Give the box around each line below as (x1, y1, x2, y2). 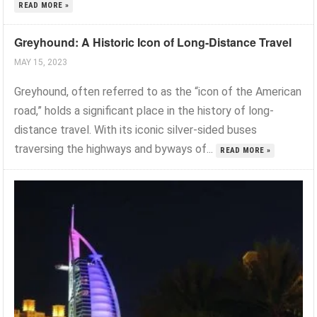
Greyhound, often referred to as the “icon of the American (14, 84, 302, 98)
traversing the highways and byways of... (14, 142, 217, 156)
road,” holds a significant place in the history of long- (14, 103, 275, 117)
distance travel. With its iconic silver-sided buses (14, 122, 258, 137)
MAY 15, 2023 (14, 57, 68, 67)
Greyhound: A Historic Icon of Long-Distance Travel (14, 33, 292, 50)
